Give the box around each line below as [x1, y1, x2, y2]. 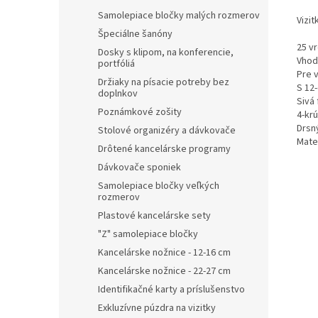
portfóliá [98, 57, 135, 71]
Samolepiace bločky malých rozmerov [98, 9, 260, 23]
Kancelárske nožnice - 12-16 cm [98, 246, 231, 260]
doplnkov [98, 87, 138, 101]
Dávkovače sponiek [98, 160, 181, 175]
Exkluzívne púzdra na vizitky [98, 301, 216, 315]
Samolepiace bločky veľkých [98, 179, 219, 193]
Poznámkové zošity [98, 105, 182, 119]
